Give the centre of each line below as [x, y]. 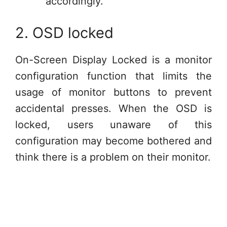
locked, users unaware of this [113, 125]
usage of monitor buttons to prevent [113, 92]
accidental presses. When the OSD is [113, 108]
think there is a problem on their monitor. [113, 157]
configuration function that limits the [113, 76]
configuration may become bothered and [113, 141]
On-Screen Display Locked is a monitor [113, 60]
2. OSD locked [64, 33]
